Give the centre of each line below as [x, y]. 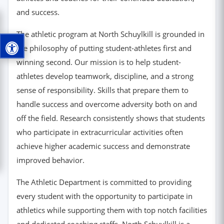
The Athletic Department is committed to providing [104, 182]
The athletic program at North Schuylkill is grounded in [110, 34]
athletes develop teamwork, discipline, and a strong [105, 76]
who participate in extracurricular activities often [100, 132]
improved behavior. [50, 160]
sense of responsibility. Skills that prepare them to [102, 90]
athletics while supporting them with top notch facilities [112, 210]
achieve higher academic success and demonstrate [103, 146]
